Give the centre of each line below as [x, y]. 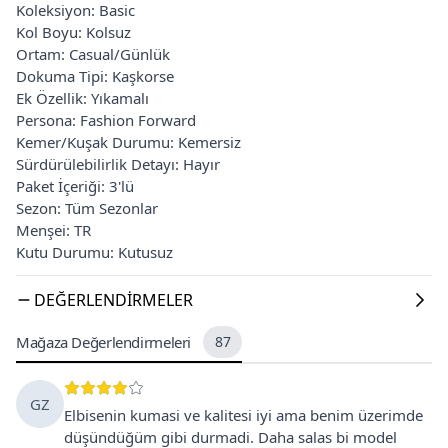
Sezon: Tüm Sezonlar [87, 207]
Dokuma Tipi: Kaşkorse [95, 75]
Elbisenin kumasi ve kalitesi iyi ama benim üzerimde [243, 414]
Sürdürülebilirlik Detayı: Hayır [118, 163]
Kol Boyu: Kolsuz [73, 31]
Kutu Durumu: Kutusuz [94, 251]
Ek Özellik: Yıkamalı [82, 97]
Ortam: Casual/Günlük [93, 53]
